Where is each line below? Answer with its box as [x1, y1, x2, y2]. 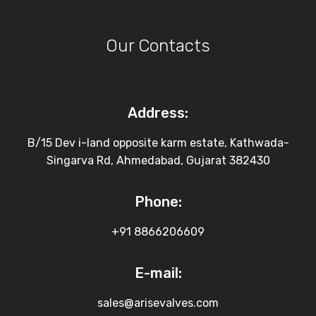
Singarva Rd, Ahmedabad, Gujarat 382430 [46, 153, 270, 167]
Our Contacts [106, 35, 210, 56]
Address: [128, 104, 188, 121]
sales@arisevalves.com [97, 296, 219, 310]
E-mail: [134, 264, 182, 281]
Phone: [134, 193, 182, 210]
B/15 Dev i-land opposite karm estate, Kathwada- [27, 135, 289, 150]
